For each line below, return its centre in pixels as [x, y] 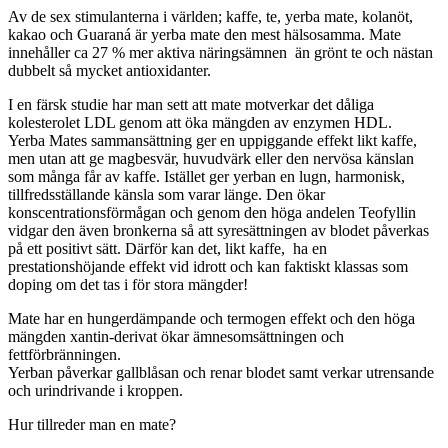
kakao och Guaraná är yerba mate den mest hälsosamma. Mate [204, 34]
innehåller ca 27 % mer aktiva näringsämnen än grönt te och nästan [220, 52]
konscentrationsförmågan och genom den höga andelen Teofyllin [212, 212]
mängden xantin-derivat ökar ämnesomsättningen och [176, 336]
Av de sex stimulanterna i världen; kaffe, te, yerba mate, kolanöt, [210, 16]
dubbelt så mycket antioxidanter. [109, 70]
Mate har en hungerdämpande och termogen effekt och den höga [211, 318]
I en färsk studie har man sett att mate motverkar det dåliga [191, 104]
